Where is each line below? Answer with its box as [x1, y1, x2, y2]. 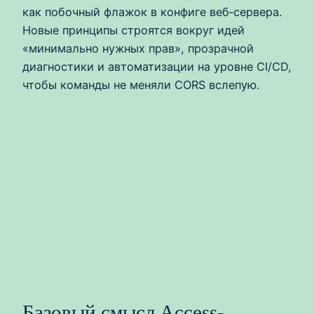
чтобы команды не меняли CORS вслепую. [22, 78, 259, 93]
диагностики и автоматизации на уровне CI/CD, [22, 60, 292, 74]
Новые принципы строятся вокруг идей [22, 23, 245, 38]
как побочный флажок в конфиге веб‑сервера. [22, 5, 282, 20]
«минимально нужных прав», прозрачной [22, 41, 254, 56]
